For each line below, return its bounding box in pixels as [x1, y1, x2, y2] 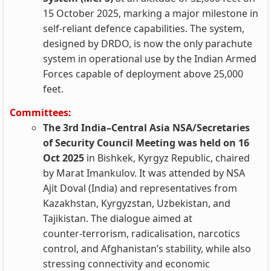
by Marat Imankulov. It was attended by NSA [43, 166, 245, 180]
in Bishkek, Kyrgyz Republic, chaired [87, 151, 250, 165]
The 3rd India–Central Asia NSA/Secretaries [43, 121, 250, 134]
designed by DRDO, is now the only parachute [43, 37, 252, 50]
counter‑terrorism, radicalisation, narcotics [43, 227, 240, 240]
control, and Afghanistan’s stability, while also [43, 242, 251, 255]
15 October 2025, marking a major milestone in [43, 7, 258, 20]
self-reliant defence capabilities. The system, [43, 22, 244, 35]
